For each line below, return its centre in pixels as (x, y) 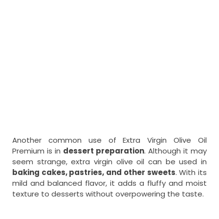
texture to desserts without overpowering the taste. (108, 194)
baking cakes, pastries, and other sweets (94, 173)
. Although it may (175, 151)
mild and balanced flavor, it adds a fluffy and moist (109, 183)
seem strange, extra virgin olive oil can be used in (109, 162)
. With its (191, 173)
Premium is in (38, 151)
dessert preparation (104, 151)
